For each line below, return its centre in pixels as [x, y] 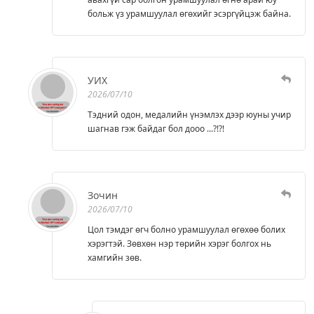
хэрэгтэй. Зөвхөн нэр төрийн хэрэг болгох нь [179, 243]
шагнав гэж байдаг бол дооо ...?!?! [156, 128]
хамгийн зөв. [115, 257]
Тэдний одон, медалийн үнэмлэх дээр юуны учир [189, 114]
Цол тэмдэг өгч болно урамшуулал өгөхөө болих [186, 229]
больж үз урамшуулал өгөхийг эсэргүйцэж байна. [189, 13]
